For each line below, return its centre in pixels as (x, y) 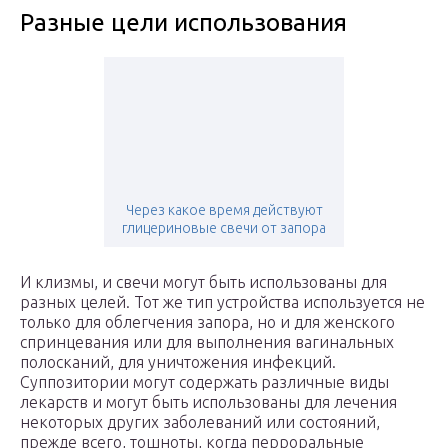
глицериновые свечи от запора (224, 228)
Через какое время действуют (224, 210)
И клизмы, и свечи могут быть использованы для (203, 282)
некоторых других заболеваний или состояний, (200, 422)
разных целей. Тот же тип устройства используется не (222, 302)
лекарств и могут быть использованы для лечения (208, 402)
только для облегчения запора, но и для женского (207, 322)
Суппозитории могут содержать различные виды (204, 382)
